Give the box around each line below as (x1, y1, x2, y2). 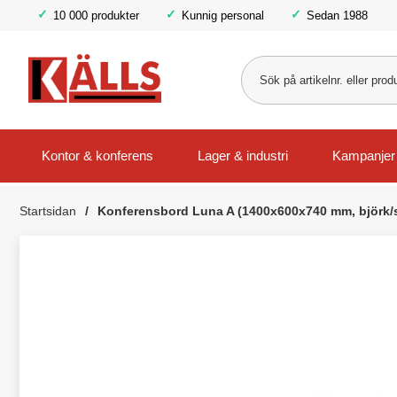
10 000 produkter (53, 8, 139, 22)
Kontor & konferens (42, 148, 153, 164)
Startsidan (19, 204, 76, 218)
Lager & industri (198, 148, 288, 164)
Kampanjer (332, 148, 395, 164)
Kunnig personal (182, 8, 264, 22)
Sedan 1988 (307, 8, 368, 22)
